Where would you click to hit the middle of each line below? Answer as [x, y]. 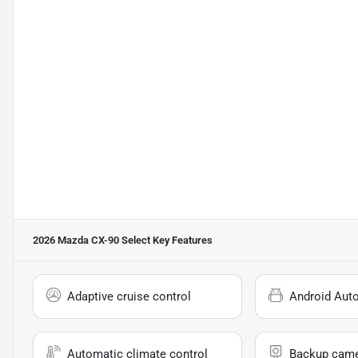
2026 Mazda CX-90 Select [91, 240]
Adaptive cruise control [129, 296]
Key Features [181, 240]
